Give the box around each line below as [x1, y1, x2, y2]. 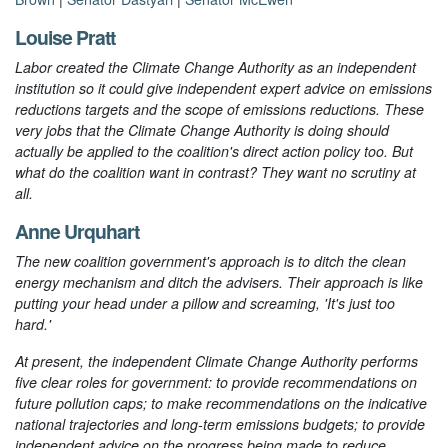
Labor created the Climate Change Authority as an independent [15, 57, 416, 78]
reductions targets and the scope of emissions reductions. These [15, 99, 424, 120]
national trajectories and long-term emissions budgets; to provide [15, 414, 425, 435]
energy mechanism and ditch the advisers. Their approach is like [15, 272, 423, 293]
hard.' [15, 314, 51, 335]
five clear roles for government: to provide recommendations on [15, 372, 417, 393]
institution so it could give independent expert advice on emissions [15, 78, 432, 99]
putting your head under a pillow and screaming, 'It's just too [15, 293, 395, 314]
